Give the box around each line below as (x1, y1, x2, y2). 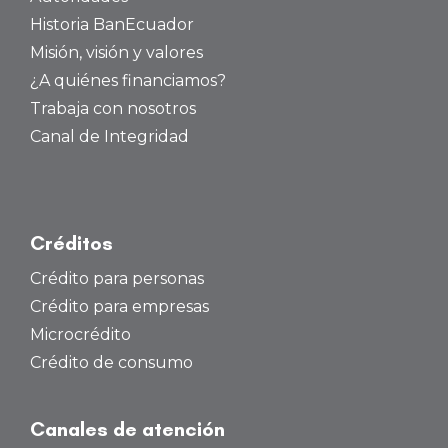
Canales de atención (30, 416, 225, 441)
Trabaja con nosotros (30, 98, 196, 118)
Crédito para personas (30, 268, 204, 288)
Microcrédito (30, 324, 131, 344)
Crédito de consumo (30, 352, 193, 372)
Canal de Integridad (30, 126, 189, 146)
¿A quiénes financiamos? (30, 70, 226, 90)
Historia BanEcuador (30, 14, 194, 34)
